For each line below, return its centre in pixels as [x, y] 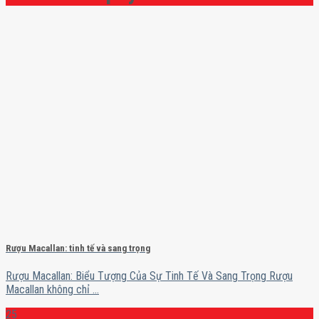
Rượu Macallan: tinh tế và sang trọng [78, 248]
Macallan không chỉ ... [52, 289]
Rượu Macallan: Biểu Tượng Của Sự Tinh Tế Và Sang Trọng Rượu [149, 276]
